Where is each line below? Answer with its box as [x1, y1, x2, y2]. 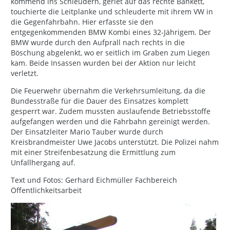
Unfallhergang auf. [11, 158, 75, 168]
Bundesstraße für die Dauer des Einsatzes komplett [11, 96, 188, 106]
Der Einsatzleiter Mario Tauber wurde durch [11, 127, 163, 137]
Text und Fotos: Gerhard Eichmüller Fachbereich [11, 175, 177, 185]
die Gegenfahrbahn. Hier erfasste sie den [11, 17, 154, 27]
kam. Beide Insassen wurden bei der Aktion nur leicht [11, 58, 196, 68]
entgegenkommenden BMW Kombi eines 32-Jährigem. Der [11, 27, 211, 37]
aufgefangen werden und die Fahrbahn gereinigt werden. [11, 117, 210, 127]
